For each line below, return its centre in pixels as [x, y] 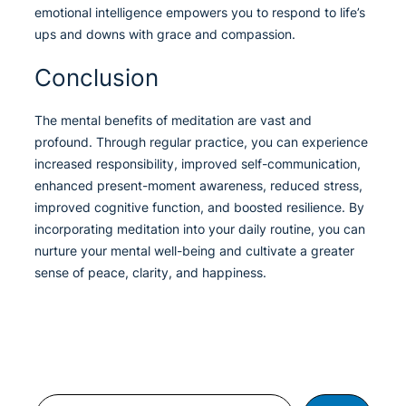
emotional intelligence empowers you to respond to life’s [200, 13]
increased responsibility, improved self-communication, [198, 164]
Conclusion [97, 77]
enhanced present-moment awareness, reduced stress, [198, 186]
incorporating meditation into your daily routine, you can [200, 229]
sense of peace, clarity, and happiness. [150, 273]
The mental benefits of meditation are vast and [173, 121]
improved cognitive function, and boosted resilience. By [199, 208]
